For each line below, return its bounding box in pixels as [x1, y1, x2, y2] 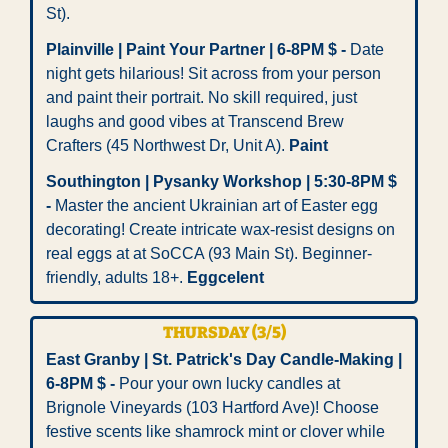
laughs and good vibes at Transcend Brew [46, 113, 344, 131]
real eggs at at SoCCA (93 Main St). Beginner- [46, 245, 372, 263]
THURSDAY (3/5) [162, 323, 286, 343]
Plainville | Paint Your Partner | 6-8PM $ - [46, 41, 350, 59]
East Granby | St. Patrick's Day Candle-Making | [46, 351, 402, 369]
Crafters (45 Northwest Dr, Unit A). [46, 137, 289, 155]
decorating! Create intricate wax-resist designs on [46, 221, 395, 239]
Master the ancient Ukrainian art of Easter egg [51, 197, 378, 215]
